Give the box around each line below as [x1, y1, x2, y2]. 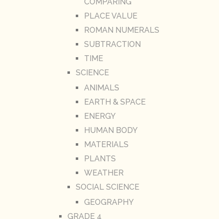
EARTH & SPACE [84, 97, 146, 107]
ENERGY [84, 111, 116, 121]
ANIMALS [84, 83, 119, 93]
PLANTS [84, 154, 116, 164]
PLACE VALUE [84, 11, 137, 21]
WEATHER [84, 168, 124, 178]
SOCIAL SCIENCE [75, 182, 139, 192]
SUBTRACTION [84, 40, 141, 49]
